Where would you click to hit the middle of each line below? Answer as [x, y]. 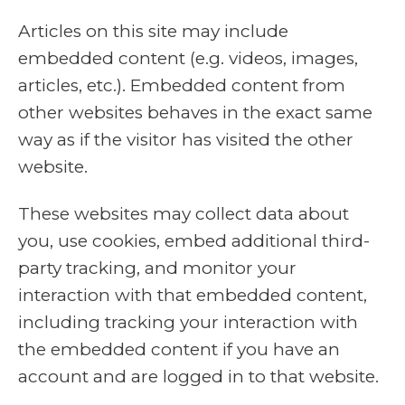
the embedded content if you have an [179, 349]
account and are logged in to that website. [198, 377]
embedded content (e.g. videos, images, [188, 58]
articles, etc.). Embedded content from [182, 85]
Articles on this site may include [153, 31]
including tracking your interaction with [188, 322]
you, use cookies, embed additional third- [194, 241]
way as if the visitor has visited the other [186, 140]
